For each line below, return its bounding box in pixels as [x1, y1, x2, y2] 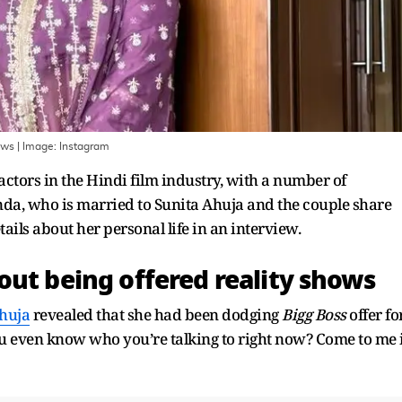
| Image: [14, 140, 59, 152]
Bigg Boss [282, 303, 349, 325]
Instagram [59, 140, 109, 152]
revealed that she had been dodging [30, 303, 282, 325]
